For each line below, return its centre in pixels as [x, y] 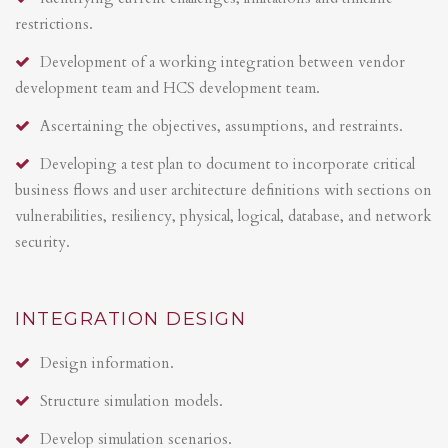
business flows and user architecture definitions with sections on [223, 189]
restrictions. [54, 23]
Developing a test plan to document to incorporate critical [227, 163]
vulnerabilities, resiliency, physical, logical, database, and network [223, 215]
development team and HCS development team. [167, 87]
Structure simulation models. [131, 400]
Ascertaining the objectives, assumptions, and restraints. [221, 125]
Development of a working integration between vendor [222, 61]
